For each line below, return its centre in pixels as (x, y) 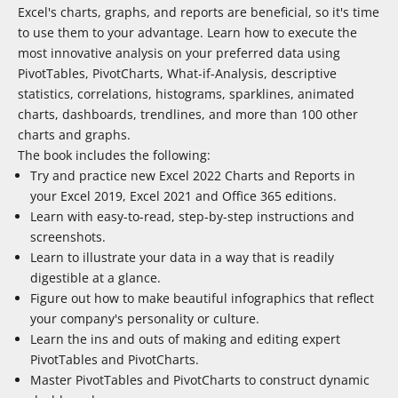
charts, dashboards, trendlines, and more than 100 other (188, 115)
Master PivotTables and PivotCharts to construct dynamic (200, 380)
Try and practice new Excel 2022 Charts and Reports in (193, 176)
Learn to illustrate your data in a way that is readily (182, 258)
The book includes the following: (114, 155)
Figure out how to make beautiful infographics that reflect (202, 298)
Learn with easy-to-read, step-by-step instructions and (192, 217)
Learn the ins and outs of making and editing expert (185, 339)
